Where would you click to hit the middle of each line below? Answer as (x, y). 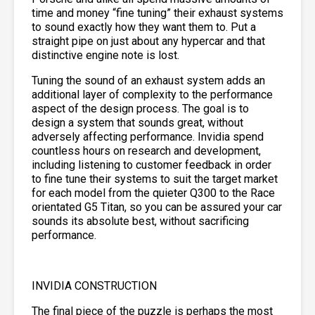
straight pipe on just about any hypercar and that (148, 41)
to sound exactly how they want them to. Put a (144, 27)
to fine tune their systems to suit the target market (155, 179)
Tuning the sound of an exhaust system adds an (148, 80)
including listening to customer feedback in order (152, 165)
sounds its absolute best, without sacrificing (140, 221)
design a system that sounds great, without (137, 122)
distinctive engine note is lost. (105, 55)
